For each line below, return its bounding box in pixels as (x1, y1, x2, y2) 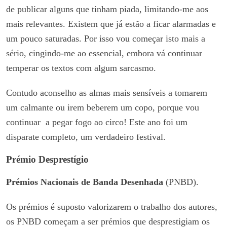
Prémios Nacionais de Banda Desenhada (6, 176, 163, 187)
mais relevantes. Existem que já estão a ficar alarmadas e (6, 18, 216, 29)
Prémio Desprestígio (6, 154, 89, 165)
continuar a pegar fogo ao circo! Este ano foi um (6, 117, 187, 127)
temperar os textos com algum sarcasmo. (6, 62, 156, 73)
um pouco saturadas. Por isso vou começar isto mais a (6, 33, 205, 44)
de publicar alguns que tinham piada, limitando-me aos (6, 4, 208, 14)
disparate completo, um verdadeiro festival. (6, 131, 166, 142)
